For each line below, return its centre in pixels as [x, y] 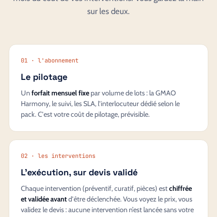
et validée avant [44, 199]
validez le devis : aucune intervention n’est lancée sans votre [107, 209]
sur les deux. [108, 11]
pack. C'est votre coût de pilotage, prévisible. [85, 114]
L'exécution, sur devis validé [79, 172]
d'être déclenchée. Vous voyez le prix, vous [130, 199]
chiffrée [180, 188]
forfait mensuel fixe [60, 93]
